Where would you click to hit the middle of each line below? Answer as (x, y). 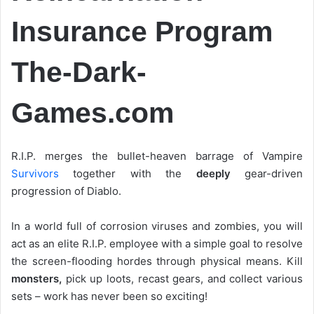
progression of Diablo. (66, 191)
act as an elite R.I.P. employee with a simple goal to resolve (157, 244)
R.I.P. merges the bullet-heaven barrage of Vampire (157, 156)
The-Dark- (79, 72)
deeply (213, 174)
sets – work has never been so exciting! (109, 296)
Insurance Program (142, 31)
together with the (128, 174)
